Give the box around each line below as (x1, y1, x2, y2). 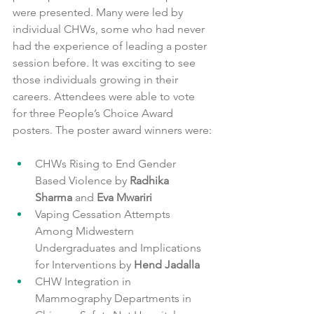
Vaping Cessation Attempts (35, 207, 173, 221)
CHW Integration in (35, 274, 134, 288)
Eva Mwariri (97, 190, 152, 204)
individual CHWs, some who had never (13, 22, 207, 36)
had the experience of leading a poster (13, 39, 210, 53)
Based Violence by (35, 173, 127, 187)
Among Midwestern (35, 224, 137, 238)
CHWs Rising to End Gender (35, 156, 179, 170)
